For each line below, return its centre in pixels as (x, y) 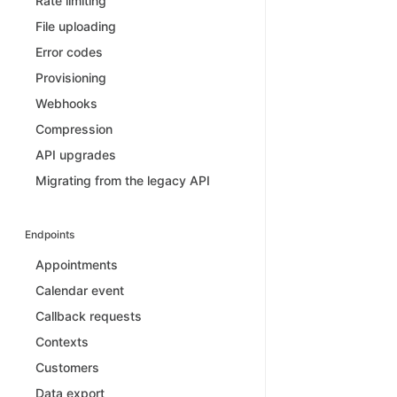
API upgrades (76, 154)
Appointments (77, 264)
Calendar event (80, 290)
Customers (67, 367)
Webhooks (66, 103)
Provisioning (71, 77)
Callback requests (89, 315)
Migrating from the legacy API (123, 180)
